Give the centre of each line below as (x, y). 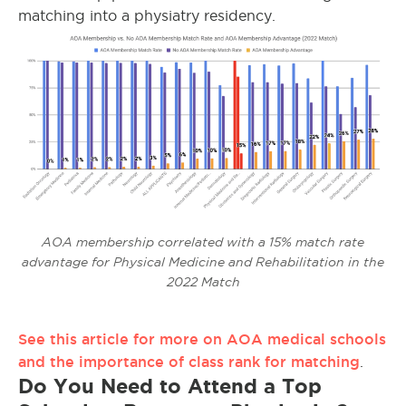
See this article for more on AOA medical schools (202, 339)
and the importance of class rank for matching (189, 362)
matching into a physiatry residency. (147, 16)
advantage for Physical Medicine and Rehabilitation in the (203, 262)
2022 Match (203, 282)
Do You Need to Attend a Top (170, 387)
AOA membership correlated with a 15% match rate (203, 242)
